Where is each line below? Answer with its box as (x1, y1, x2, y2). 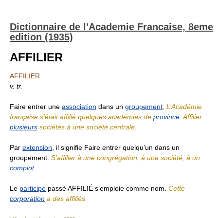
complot (10, 164, 34, 172)
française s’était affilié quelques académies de (10, 113, 153, 121)
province (153, 113, 180, 121)
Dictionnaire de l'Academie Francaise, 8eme (10, 21, 213, 32)
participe (19, 184, 46, 192)
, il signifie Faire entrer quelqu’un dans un (52, 144, 180, 151)
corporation (10, 195, 45, 202)
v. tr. (10, 82, 22, 90)
